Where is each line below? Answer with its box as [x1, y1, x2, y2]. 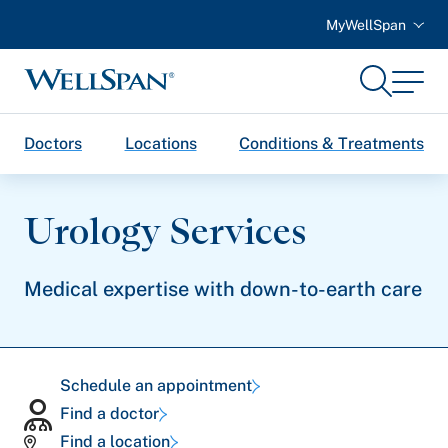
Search [374, 64, 419, 80]
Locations [124, 134, 197, 153]
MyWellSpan [326, 16, 406, 33]
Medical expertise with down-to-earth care [24, 277, 422, 301]
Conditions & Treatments [239, 134, 424, 153]
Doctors [24, 134, 82, 153]
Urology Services [24, 207, 307, 254]
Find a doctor [60, 404, 159, 423]
